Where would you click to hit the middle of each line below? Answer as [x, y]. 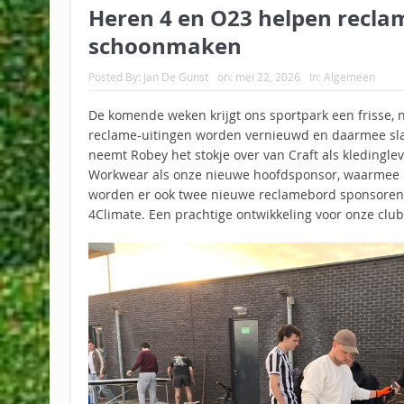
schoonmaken [165, 46]
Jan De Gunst [175, 76]
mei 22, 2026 [267, 76]
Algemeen [349, 76]
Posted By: [115, 76]
